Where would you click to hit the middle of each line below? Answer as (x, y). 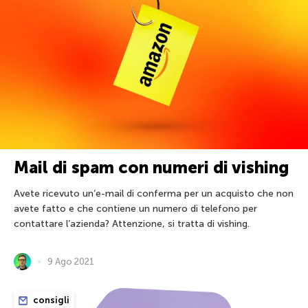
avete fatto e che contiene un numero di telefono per (135, 209)
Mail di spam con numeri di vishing (151, 168)
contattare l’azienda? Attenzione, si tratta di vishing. (132, 224)
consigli (50, 300)
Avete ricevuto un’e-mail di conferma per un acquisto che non (154, 194)
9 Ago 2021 (71, 262)
